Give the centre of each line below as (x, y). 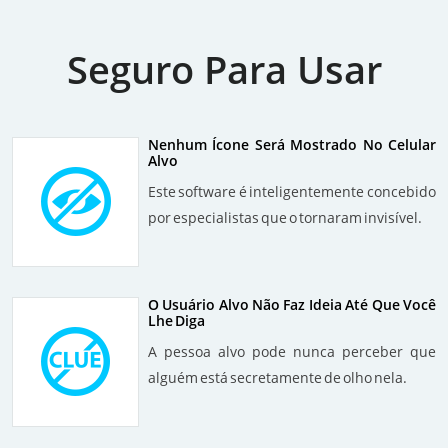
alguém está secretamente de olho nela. (277, 378)
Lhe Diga (176, 321)
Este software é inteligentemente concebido (291, 192)
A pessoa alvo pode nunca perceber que (291, 352)
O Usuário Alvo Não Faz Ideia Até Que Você (291, 305)
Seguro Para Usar (224, 69)
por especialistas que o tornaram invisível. (284, 218)
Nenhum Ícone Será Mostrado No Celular (291, 145)
